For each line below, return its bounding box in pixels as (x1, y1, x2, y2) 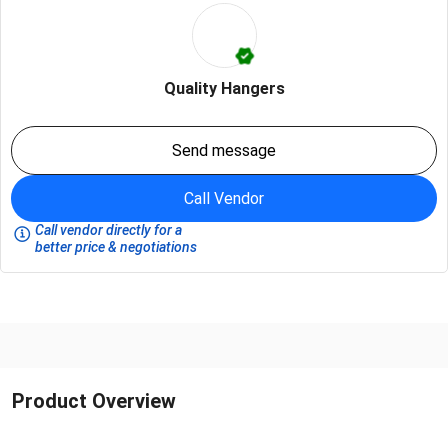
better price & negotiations (35, 238, 197, 255)
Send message (172, 140, 276, 160)
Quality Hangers (163, 78, 285, 98)
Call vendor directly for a (35, 221, 182, 238)
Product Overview (12, 388, 176, 413)
